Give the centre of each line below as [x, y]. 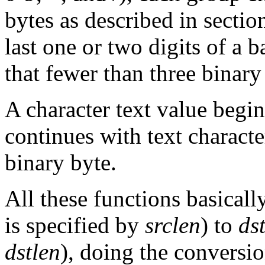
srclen [173, 225]
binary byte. [61, 163]
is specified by [75, 225]
